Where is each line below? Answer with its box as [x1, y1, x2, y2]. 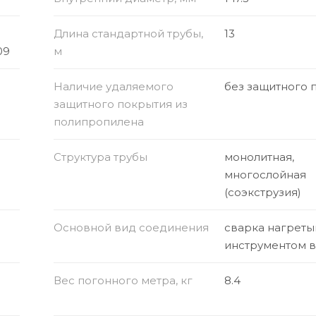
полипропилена [53, 114, 144, 128]
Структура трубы [53, 150, 147, 164]
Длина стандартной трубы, [53, 26, 203, 40]
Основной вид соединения [53, 220, 209, 234]
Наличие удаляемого [53, 79, 174, 93]
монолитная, [224, 150, 295, 164]
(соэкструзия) [224, 185, 302, 199]
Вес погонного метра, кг [53, 273, 193, 287]
